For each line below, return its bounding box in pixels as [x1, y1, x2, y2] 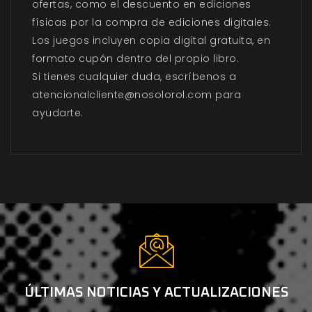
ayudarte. [32, 106, 84, 120]
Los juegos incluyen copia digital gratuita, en [32, 33, 270, 48]
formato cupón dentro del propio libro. [32, 52, 239, 66]
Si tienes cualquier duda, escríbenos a [32, 70, 236, 84]
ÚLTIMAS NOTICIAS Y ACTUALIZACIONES [24, 286, 288, 300]
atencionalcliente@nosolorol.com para [32, 88, 241, 102]
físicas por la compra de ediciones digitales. [32, 15, 272, 30]
